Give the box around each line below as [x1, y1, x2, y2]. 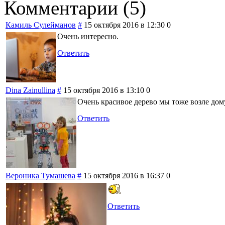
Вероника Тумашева [6, 171, 75, 180]
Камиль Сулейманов [6, 20, 76, 29]
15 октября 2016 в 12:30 [84, 20, 165, 29]
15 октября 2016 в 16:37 [83, 171, 164, 180]
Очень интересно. [57, 32, 119, 41]
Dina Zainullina [6, 85, 55, 94]
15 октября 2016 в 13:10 [63, 85, 144, 94]
